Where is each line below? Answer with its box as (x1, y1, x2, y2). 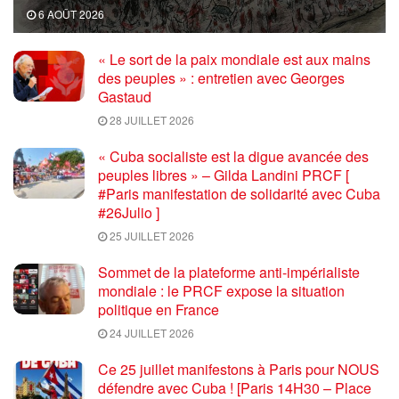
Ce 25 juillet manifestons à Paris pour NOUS (98, 358, 379, 379)
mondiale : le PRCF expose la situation (98, 280, 345, 301)
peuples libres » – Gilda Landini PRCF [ (98, 164, 349, 185)
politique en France (98, 298, 219, 320)
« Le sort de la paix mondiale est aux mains (98, 48, 370, 69)
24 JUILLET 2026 (107, 324, 194, 340)
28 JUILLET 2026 (107, 111, 194, 127)
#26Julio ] (98, 201, 159, 223)
